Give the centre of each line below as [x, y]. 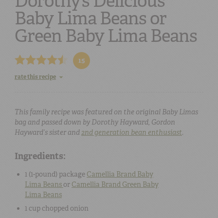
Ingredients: [40, 156]
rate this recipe [35, 77]
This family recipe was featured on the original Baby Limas [106, 112]
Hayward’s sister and [48, 132]
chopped [55, 208]
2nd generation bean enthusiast [132, 132]
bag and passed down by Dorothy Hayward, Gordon [95, 122]
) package [71, 174]
